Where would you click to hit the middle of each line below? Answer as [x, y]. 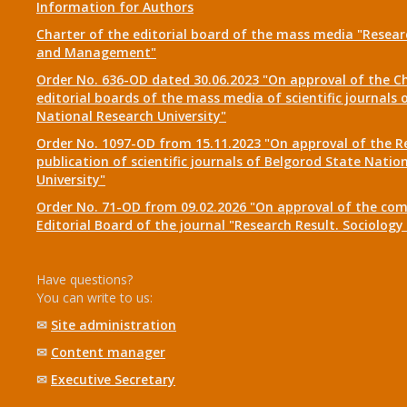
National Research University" [131, 116]
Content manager [108, 352]
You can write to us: [94, 298]
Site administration [114, 325]
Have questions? [84, 279]
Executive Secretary [113, 379]
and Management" [96, 52]
